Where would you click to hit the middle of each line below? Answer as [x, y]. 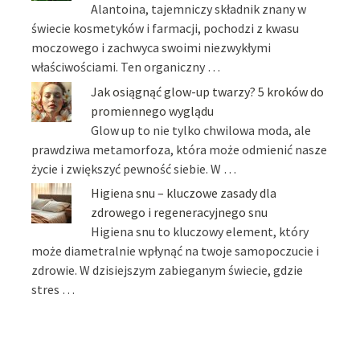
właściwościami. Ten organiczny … [126, 67]
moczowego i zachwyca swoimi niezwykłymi [151, 48]
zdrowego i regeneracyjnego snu [180, 213]
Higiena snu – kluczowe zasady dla [184, 193]
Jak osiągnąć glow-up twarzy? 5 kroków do [208, 91]
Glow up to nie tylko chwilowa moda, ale [201, 130]
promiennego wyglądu [153, 110]
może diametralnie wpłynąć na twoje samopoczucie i [176, 251]
